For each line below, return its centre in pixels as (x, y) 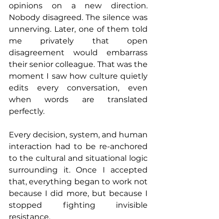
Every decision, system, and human (78, 135)
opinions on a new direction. (78, 6)
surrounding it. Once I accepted (78, 170)
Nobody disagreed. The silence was (78, 18)
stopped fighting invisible (78, 205)
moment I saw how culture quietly (78, 76)
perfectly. (27, 111)
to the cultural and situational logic (78, 158)
